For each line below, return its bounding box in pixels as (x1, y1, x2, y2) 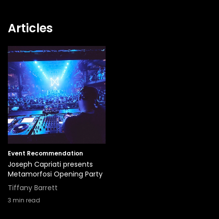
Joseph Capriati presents (8, 159, 93, 169)
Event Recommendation (8, 149, 83, 157)
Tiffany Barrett (8, 183, 58, 193)
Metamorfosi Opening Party (8, 169, 103, 179)
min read (11, 196, 40, 204)
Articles (8, 20, 53, 36)
